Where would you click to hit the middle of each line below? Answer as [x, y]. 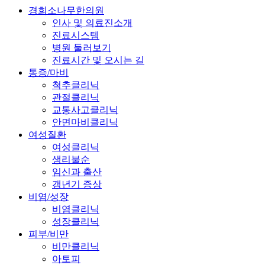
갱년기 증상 [77, 184]
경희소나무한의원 [66, 10]
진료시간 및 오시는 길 [98, 60]
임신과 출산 [77, 172]
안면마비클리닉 [85, 122]
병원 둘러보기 [82, 47]
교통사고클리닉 [85, 109]
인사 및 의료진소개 [92, 22]
